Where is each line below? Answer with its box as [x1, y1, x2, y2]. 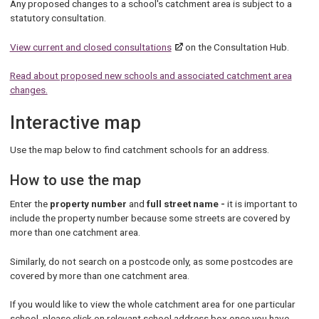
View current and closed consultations [9, 41, 172, 53]
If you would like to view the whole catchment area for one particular [9, 298, 296, 310]
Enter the [9, 198, 50, 210]
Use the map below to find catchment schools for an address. [9, 143, 269, 155]
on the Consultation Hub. [182, 41, 289, 53]
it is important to [224, 198, 298, 210]
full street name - [146, 198, 225, 210]
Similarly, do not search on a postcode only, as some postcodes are [9, 255, 293, 267]
